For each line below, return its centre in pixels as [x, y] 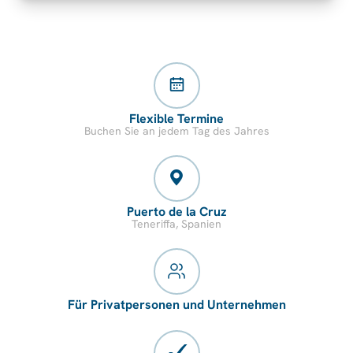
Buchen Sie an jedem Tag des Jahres [176, 130]
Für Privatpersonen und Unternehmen [176, 304]
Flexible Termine [176, 118]
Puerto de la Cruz [176, 211]
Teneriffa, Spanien [176, 223]
